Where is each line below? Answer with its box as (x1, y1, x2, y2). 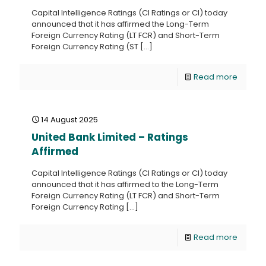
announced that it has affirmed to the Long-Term (31, 179, 218, 190)
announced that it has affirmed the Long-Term (31, 18, 209, 30)
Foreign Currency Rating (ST (31, 41, 138, 52)
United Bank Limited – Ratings (31, 130, 188, 144)
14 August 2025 (41, 114, 98, 125)
